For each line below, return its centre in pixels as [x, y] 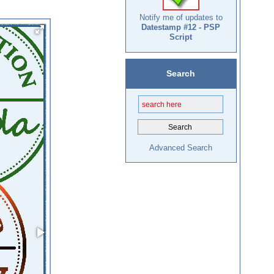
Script [181, 37]
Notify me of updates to [181, 18]
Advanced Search [180, 148]
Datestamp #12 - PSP [181, 28]
